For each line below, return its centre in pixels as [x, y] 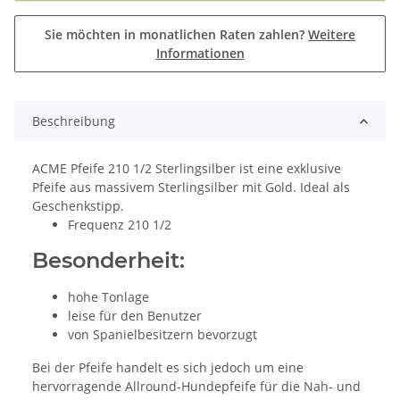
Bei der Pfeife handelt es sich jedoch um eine [168, 368]
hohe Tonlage [108, 297]
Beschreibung [74, 121]
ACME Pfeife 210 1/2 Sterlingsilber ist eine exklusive [187, 169]
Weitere [332, 35]
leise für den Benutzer [135, 316]
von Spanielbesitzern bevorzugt [162, 335]
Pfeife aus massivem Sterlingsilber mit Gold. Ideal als [191, 187]
